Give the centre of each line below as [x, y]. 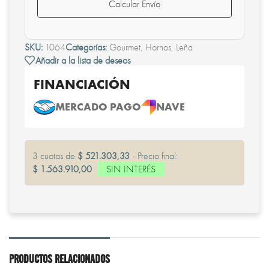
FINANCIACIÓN [82, 85]
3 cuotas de [55, 156]
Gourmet [125, 47]
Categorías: [86, 47]
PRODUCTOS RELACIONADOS [59, 259]
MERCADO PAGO [98, 106]
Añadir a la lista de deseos [83, 60]
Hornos [158, 47]
